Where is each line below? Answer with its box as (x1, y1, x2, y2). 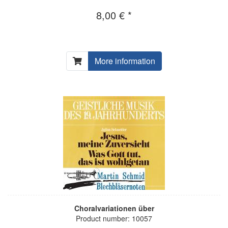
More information (95, 54, 155, 67)
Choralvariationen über (74, 203, 154, 213)
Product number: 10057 (76, 213, 152, 223)
